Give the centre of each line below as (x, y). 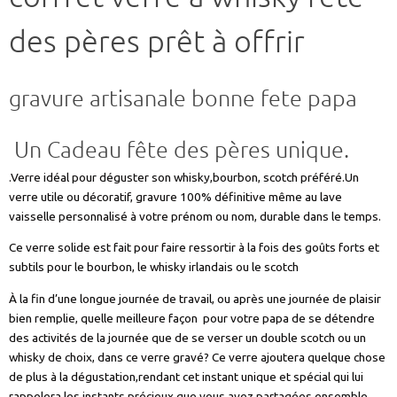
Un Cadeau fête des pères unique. (179, 150)
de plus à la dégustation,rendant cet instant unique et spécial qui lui (186, 376)
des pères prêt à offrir (157, 42)
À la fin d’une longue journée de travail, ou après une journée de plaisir (195, 298)
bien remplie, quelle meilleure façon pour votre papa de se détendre (192, 318)
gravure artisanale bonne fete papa (183, 99)
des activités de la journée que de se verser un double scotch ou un (187, 337)
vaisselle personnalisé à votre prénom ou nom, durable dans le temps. (195, 216)
